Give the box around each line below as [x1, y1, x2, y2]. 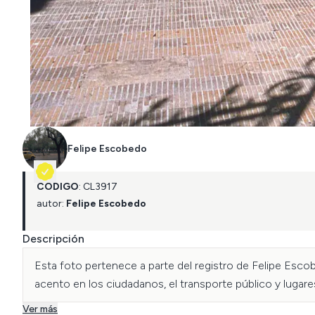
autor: [37, 198, 64, 210]
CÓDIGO [37, 181, 79, 193]
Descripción [22, 232, 84, 245]
